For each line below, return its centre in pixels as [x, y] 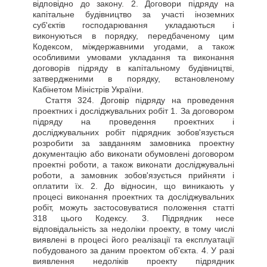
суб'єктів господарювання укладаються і [133, 25]
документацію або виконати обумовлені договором [133, 154]
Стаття [58, 100]
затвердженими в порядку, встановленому [133, 79]
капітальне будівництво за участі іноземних [133, 14]
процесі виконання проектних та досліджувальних [133, 197]
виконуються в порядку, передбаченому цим [133, 36]
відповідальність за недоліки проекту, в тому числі [133, 229]
